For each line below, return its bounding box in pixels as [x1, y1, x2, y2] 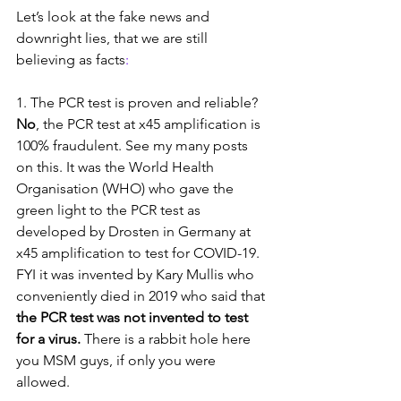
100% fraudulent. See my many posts [16, 137, 252, 154]
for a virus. [16, 330, 81, 347]
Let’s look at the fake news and [16, 8, 213, 25]
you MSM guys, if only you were [16, 352, 219, 369]
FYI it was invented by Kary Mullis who [16, 266, 258, 283]
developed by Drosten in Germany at [16, 223, 254, 240]
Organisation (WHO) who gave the [16, 180, 237, 197]
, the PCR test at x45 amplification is [36, 115, 264, 132]
